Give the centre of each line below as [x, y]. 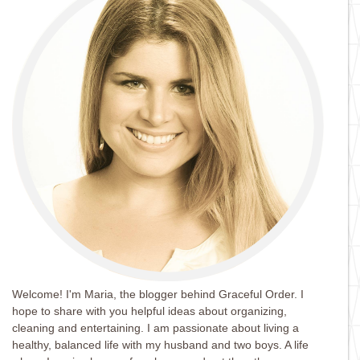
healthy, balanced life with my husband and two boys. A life [160, 344]
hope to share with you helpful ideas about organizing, [149, 311]
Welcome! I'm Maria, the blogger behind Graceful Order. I [158, 294]
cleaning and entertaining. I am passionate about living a [155, 327]
